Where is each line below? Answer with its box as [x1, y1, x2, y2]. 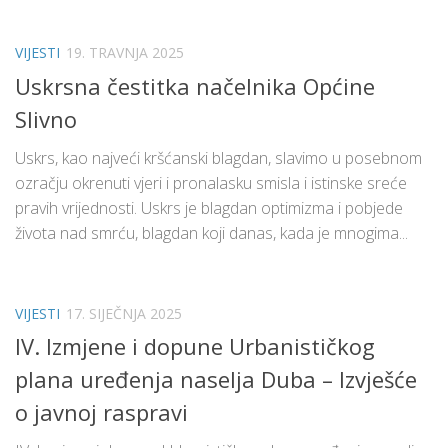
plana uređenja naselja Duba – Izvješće [15, 363, 417, 394]
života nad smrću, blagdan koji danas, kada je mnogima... [15, 221, 408, 244]
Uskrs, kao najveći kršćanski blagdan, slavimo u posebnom [15, 146, 422, 169]
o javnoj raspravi [15, 396, 188, 427]
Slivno [15, 103, 77, 134]
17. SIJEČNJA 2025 [66, 303, 182, 323]
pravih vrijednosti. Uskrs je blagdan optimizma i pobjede [15, 196, 403, 219]
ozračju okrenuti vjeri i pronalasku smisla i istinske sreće [15, 171, 407, 194]
